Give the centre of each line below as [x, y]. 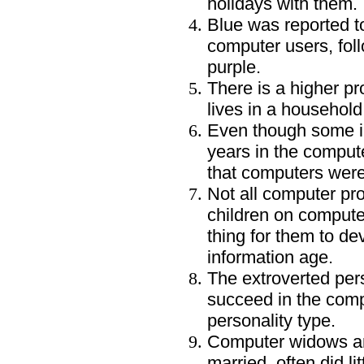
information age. [270, 257]
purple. [234, 67]
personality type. [271, 321]
